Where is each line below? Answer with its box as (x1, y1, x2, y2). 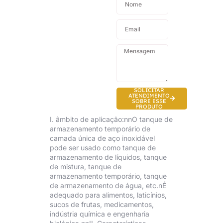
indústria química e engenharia (50, 209, 149, 218)
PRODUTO (135, 103, 163, 110)
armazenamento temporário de (50, 124, 150, 133)
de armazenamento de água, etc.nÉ (50, 181, 166, 190)
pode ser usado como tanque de (50, 143, 156, 152)
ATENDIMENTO (128, 92, 170, 99)
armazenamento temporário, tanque (50, 171, 167, 180)
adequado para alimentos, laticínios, (50, 190, 167, 199)
